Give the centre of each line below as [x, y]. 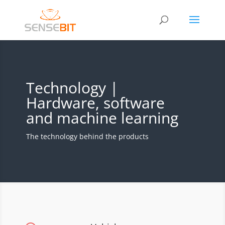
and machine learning [102, 118]
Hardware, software [95, 103]
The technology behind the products [87, 136]
